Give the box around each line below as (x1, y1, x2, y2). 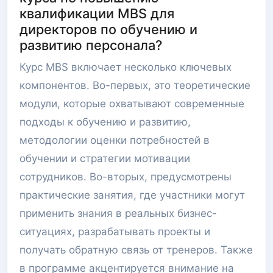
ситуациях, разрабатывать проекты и (19, 225, 210, 238)
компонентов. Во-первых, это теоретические (19, 79, 250, 91)
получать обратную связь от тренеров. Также (19, 244, 253, 256)
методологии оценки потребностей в (19, 134, 210, 146)
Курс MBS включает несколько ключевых (19, 61, 232, 73)
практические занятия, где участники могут (19, 189, 245, 201)
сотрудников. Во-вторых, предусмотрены (19, 171, 232, 183)
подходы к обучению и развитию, (19, 116, 191, 128)
